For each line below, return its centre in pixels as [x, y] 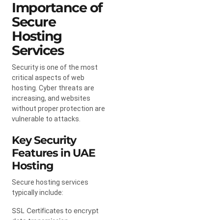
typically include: [38, 192]
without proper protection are [58, 108]
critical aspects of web [48, 77]
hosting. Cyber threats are [53, 88]
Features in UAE [54, 153]
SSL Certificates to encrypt [55, 210]
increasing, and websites [51, 98]
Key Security [44, 140]
